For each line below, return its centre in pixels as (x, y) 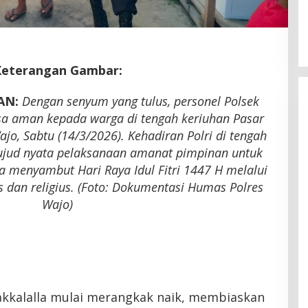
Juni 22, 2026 (182, 28)
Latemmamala (151, 13)
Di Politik (128, 28)
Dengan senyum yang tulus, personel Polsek (140, 101)
